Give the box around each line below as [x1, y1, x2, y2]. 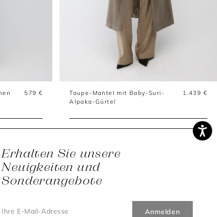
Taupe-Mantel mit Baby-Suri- [69, 89, 165, 97]
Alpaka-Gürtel [69, 98, 116, 106]
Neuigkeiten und [1, 159, 101, 174]
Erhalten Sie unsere [1, 145, 121, 160]
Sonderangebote [1, 172, 102, 187]
